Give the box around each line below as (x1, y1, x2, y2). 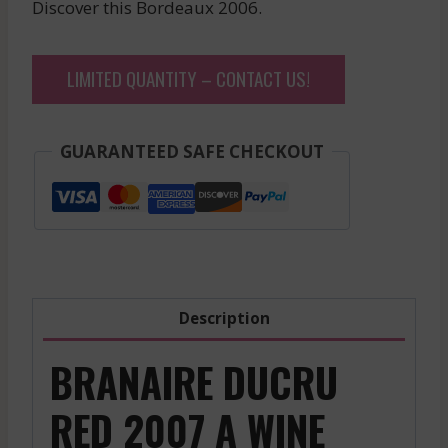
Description (178, 308, 270, 329)
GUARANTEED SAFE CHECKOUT (60, 139, 324, 163)
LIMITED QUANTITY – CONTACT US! (67, 63, 310, 92)
